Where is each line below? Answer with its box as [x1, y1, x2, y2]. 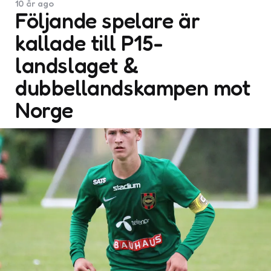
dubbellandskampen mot [15, 74, 250, 100]
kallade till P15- [15, 30, 163, 56]
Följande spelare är [15, 7, 200, 33]
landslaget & [15, 52, 139, 78]
